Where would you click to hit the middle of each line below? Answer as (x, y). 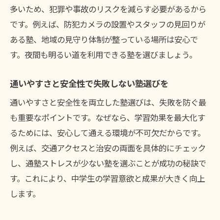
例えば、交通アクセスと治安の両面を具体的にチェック (108, 148)
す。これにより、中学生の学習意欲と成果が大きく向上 (107, 179)
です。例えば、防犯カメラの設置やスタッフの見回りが (108, 24)
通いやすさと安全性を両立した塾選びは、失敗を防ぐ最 (108, 102)
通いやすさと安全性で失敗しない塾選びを (89, 83)
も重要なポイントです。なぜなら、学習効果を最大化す (108, 118)
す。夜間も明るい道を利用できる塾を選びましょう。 (103, 55)
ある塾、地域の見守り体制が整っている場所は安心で (104, 40)
